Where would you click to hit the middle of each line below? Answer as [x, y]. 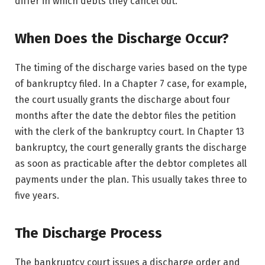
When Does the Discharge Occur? [122, 39]
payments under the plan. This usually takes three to [131, 180]
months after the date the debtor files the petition [125, 116]
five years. [37, 196]
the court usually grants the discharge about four [122, 100]
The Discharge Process [88, 233]
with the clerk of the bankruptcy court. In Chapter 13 [130, 132]
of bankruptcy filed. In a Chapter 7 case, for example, [131, 84]
